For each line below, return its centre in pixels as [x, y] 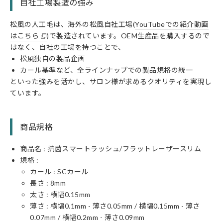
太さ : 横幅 [47, 194]
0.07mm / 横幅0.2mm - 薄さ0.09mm [87, 217]
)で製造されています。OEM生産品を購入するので [128, 36]
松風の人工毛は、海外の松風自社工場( [72, 24]
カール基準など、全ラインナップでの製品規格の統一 [106, 70]
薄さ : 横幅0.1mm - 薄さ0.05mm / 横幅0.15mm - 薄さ [115, 206]
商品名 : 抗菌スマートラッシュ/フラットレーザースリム [111, 149]
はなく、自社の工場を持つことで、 [67, 47]
